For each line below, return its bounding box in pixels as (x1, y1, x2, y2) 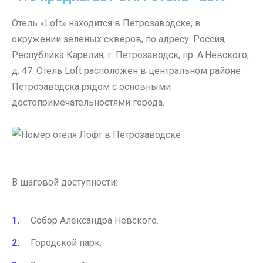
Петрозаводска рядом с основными (12, 81, 171, 93)
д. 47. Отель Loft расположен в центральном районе (12, 65, 241, 77)
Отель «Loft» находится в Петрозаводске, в (12, 18, 201, 29)
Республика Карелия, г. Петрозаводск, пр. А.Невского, (12, 49, 249, 61)
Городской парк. (31, 237, 102, 249)
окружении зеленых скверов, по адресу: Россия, (12, 33, 226, 45)
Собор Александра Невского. (31, 215, 159, 227)
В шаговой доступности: (12, 176, 117, 188)
